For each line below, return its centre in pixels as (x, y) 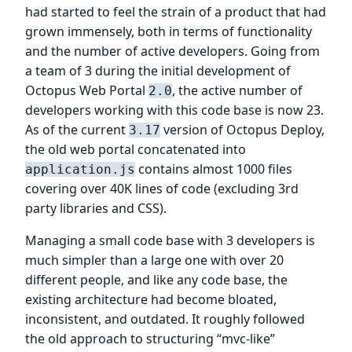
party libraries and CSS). (96, 209)
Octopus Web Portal (87, 91)
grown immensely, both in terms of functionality (169, 32)
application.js (80, 170)
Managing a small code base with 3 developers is (170, 241)
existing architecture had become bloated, (151, 300)
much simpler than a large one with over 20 (154, 260)
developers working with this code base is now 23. (174, 110)
